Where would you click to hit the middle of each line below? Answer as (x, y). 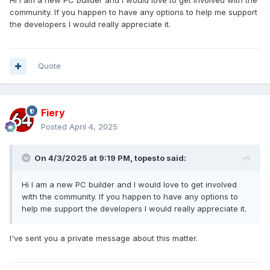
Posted (55, 127)
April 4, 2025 (93, 127)
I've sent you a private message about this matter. (104, 238)
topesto (149, 158)
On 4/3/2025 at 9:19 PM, (84, 158)
